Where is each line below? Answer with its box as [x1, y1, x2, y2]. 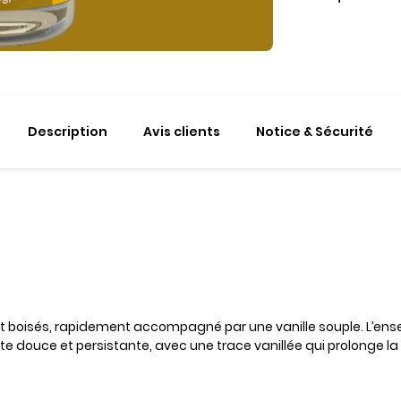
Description [28, 122, 107, 141]
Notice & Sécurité [256, 122, 373, 141]
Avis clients [143, 122, 220, 141]
